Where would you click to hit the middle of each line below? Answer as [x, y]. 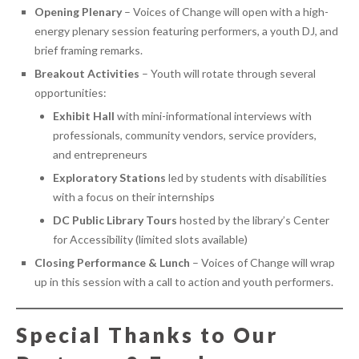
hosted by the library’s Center [253, 220]
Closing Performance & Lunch [112, 263]
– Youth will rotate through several [228, 74]
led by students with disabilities [246, 178]
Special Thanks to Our [147, 335]
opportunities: [71, 93]
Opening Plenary [78, 12]
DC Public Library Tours [115, 220]
